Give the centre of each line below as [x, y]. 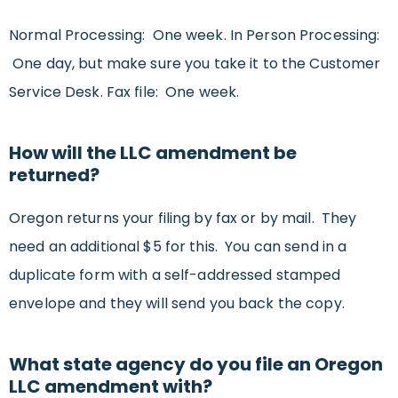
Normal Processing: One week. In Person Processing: [195, 36]
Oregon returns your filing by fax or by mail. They [183, 219]
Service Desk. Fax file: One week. [124, 92]
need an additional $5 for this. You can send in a [178, 247]
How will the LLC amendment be [153, 153]
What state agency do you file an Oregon [196, 365]
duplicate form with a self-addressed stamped [175, 275]
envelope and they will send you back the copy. [177, 304]
